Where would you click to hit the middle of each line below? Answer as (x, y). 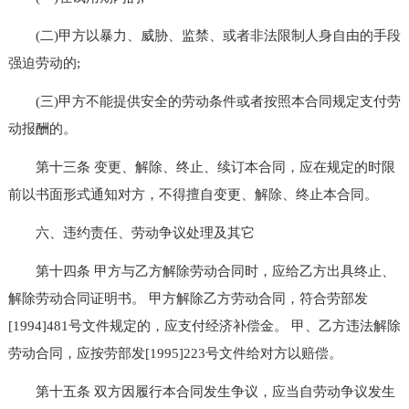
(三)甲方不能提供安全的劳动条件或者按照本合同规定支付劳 (204, 101)
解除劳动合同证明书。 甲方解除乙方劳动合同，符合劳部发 (188, 298)
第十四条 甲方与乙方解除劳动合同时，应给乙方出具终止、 (201, 271)
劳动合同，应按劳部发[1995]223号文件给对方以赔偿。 (175, 353)
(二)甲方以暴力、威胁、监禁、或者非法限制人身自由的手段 (204, 35)
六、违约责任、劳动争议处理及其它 (131, 232)
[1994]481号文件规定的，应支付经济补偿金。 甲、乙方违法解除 (204, 325)
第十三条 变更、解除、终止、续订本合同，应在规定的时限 (201, 167)
